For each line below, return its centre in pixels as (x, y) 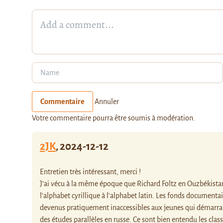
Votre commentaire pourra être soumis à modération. (113, 118)
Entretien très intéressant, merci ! (90, 171)
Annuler (107, 101)
